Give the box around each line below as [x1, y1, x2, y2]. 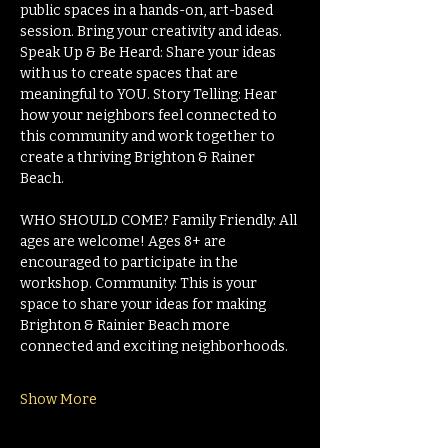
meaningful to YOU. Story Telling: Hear [20, 86, 280, 103]
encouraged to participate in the [20, 254, 241, 271]
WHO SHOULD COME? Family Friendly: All [20, 212, 300, 229]
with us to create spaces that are [20, 65, 241, 82]
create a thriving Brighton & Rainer [20, 149, 258, 166]
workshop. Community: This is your [20, 275, 260, 292]
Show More [20, 391, 97, 408]
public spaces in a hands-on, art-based [20, 2, 276, 19]
